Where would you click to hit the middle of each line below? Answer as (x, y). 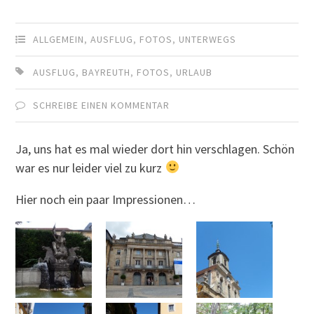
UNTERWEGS (208, 39)
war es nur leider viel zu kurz (90, 168)
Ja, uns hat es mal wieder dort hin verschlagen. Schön (155, 149)
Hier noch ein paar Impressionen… (106, 199)
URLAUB (194, 72)
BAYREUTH (107, 72)
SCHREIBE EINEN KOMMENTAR (102, 105)
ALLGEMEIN (59, 39)
